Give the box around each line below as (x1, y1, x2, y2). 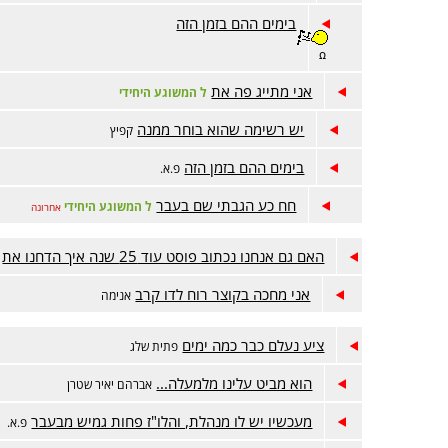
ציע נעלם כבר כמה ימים (182, 334, 325, 355)
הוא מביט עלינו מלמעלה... (156, 372, 313, 393)
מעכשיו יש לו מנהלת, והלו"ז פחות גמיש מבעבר (31, 410, 313, 431)
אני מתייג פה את (211, 80, 313, 101)
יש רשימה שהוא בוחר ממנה (137, 118, 305, 139)
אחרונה (31, 199, 62, 214)
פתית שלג (130, 337, 179, 354)
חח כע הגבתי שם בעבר (156, 194, 297, 215)
